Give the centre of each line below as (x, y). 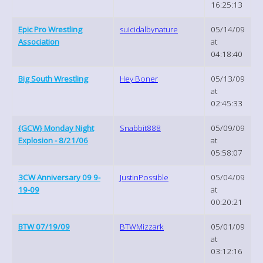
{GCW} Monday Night (56, 128)
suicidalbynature (149, 29)
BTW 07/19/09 (44, 226)
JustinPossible (144, 177)
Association (39, 41)
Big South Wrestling (53, 78)
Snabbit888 (140, 128)
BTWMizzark (142, 226)
